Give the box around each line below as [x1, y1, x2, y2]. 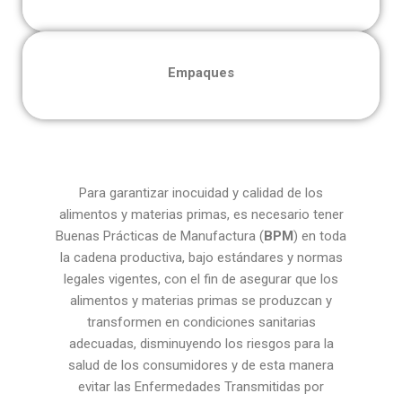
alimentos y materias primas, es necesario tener [58, 205, 344, 223]
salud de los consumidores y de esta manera [68, 356, 334, 373]
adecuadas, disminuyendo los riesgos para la [68, 335, 334, 352]
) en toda [293, 227, 346, 244]
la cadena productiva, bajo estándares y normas [59, 249, 343, 266]
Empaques [168, 64, 234, 81]
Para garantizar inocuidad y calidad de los [79, 184, 323, 201]
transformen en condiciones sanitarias [86, 313, 316, 330]
